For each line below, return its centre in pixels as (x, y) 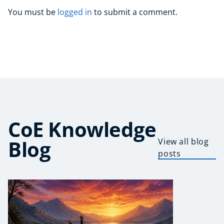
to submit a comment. (135, 12)
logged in (75, 12)
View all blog (183, 142)
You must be (33, 12)
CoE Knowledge (82, 129)
